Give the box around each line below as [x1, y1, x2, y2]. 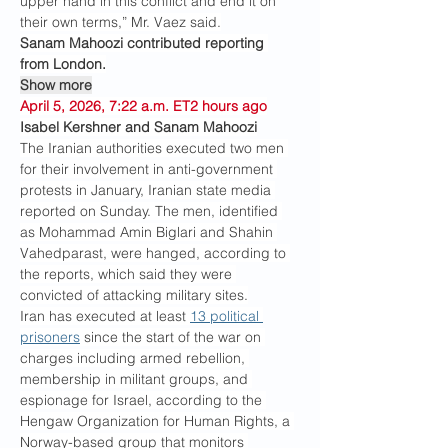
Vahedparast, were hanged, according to [20, 244, 290, 262]
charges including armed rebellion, [20, 349, 249, 367]
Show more [20, 76, 92, 94]
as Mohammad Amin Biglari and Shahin [20, 223, 277, 241]
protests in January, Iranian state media [20, 181, 275, 199]
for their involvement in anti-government [20, 160, 277, 178]
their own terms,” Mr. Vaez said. [20, 13, 221, 31]
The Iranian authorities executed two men [20, 139, 288, 157]
